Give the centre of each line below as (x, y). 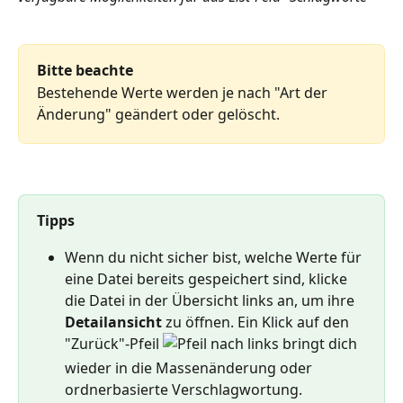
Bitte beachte (85, 71)
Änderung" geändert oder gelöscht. (158, 114)
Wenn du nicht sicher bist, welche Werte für (215, 257)
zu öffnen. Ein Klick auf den (259, 322)
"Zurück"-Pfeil (114, 343)
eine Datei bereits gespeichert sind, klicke (208, 278)
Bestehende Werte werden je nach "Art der (184, 92)
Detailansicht (115, 322)
